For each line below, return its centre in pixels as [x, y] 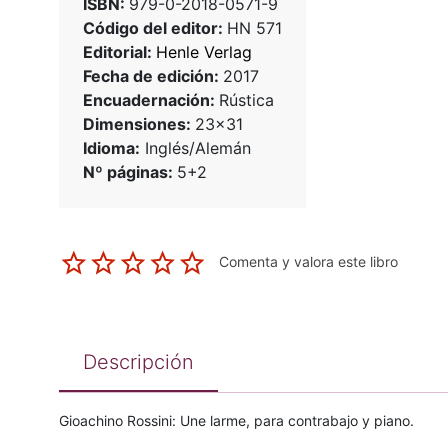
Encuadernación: [150, 100]
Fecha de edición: [152, 76]
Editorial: [119, 52]
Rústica [246, 100]
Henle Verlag [203, 52]
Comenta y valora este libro [308, 262]
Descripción [138, 362]
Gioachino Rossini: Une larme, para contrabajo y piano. [236, 421]
